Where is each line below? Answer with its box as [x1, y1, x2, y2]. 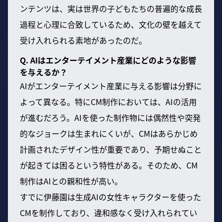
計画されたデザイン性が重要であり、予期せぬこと [20, 143, 202, 155]
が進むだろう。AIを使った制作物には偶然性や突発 [20, 111, 201, 123]
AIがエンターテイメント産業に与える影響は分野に [20, 79, 202, 92]
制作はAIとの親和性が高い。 [20, 174, 122, 187]
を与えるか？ [20, 65, 67, 78]
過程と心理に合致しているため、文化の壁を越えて [20, 18, 202, 30]
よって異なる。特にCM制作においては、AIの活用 [20, 95, 197, 108]
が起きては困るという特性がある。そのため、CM [20, 159, 198, 171]
